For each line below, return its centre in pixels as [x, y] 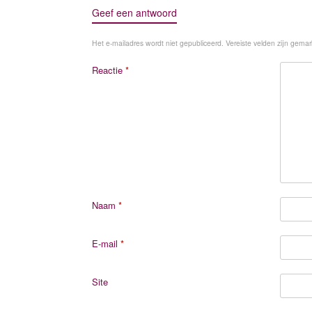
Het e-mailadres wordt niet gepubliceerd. [158, 43]
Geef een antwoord [134, 13]
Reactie [109, 70]
